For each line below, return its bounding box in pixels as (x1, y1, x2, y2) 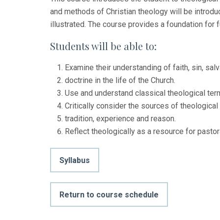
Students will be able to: (50, 39, 157, 53)
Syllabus (59, 155, 90, 165)
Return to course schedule (59, 190, 159, 199)
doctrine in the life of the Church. (65, 75, 175, 85)
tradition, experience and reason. (65, 113, 176, 123)
